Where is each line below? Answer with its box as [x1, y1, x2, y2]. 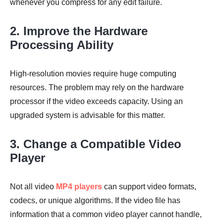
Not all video [10, 182, 56, 191]
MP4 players [56, 182, 102, 191]
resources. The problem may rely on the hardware [10, 83, 184, 92]
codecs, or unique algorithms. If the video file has [10, 196, 180, 205]
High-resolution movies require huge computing [10, 69, 176, 78]
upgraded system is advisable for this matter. [10, 111, 165, 119]
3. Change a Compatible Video [10, 137, 181, 151]
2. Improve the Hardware [10, 24, 148, 38]
